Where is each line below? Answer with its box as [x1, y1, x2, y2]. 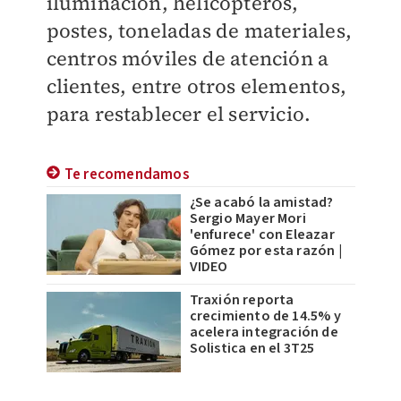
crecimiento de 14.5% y [189, 306, 341, 327]
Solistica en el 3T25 [189, 338, 315, 359]
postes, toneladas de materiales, [46, 17, 352, 45]
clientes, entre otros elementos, [46, 73, 346, 100]
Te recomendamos [64, 164, 190, 186]
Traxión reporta [189, 290, 294, 311]
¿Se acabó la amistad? [189, 192, 334, 213]
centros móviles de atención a [46, 45, 329, 73]
